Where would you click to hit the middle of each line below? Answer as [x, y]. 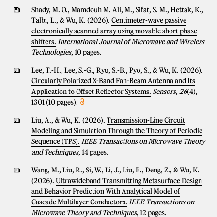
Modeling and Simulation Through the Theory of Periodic [117, 131]
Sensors [164, 92]
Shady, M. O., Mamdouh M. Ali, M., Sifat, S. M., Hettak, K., [117, 10]
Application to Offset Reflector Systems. [91, 92]
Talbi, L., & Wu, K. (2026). [71, 20]
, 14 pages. [93, 152]
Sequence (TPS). [56, 141]
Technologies [51, 52]
